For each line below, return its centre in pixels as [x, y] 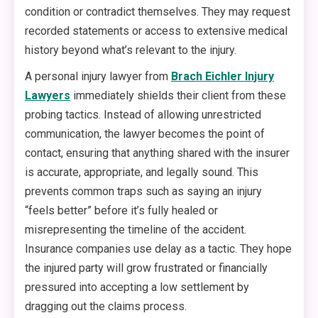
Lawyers [48, 96]
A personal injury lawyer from [98, 77]
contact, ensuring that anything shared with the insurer [157, 153]
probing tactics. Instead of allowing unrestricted [143, 115]
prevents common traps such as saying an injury [143, 192]
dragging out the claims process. [107, 307]
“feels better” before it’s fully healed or [121, 211]
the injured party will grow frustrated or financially [146, 268]
